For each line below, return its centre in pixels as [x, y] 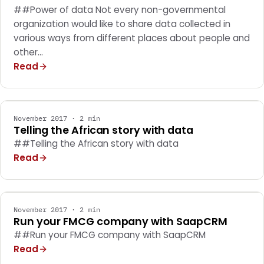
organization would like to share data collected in [122, 24]
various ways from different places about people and [132, 38]
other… [28, 52]
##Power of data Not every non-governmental [120, 10]
